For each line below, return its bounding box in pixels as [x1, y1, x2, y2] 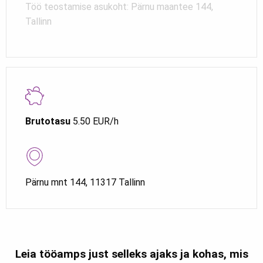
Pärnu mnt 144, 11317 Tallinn [25, 176, 145, 188]
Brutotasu [25, 115, 70, 127]
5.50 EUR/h [70, 115, 119, 127]
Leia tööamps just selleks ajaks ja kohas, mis [15, 247, 248, 261]
